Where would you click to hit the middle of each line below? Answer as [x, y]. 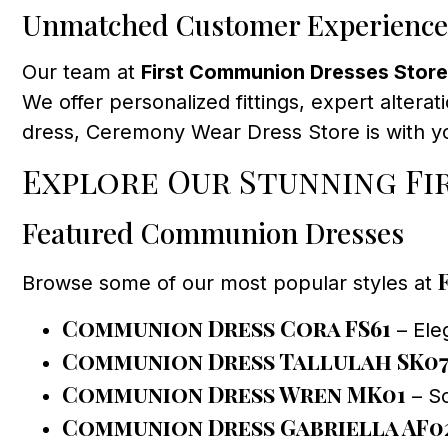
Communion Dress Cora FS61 [226, 327]
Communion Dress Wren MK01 [234, 393]
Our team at [81, 72]
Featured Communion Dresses [213, 232]
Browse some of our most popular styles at [230, 282]
